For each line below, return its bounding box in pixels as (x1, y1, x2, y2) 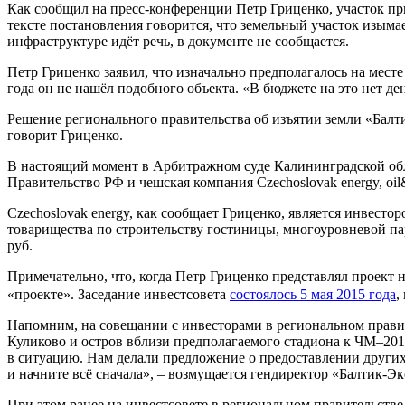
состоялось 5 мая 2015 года (230, 286, 396, 302)
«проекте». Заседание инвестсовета (7, 286, 230, 302)
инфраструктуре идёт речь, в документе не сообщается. (7, 33, 349, 49)
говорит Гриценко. (7, 127, 123, 143)
